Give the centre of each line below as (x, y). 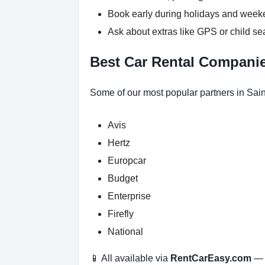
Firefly (121, 214)
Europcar (127, 161)
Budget (123, 179)
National (125, 232)
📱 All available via (130, 258)
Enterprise (129, 196)
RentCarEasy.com (211, 258)
